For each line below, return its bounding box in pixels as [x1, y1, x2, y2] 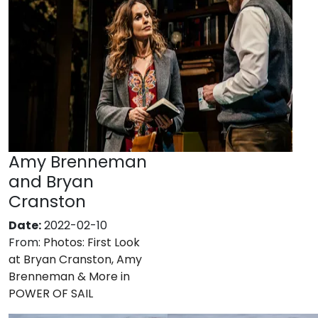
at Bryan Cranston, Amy [9, 251, 142, 268]
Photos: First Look [43, 234, 140, 251]
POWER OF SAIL [9, 285, 93, 302]
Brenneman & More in [9, 268, 130, 285]
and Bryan [9, 170, 94, 193]
